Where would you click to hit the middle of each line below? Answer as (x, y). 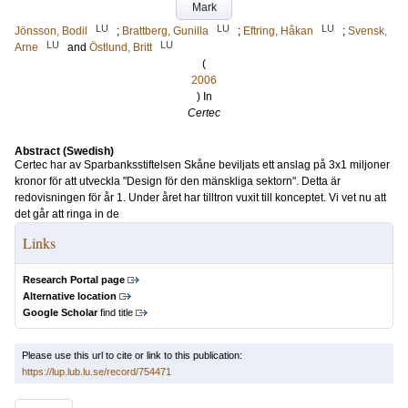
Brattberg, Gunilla (165, 31)
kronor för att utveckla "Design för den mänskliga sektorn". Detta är (178, 181)
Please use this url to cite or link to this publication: (132, 355)
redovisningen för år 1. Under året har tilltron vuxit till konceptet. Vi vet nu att (200, 198)
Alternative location (70, 296)
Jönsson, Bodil (51, 31)
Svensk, (367, 31)
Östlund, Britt (121, 47)
